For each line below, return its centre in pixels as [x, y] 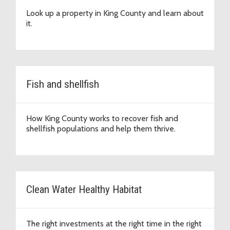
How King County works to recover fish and [102, 119]
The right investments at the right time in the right [114, 224]
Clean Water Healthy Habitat [84, 190]
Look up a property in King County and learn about [115, 13]
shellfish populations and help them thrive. [101, 129]
